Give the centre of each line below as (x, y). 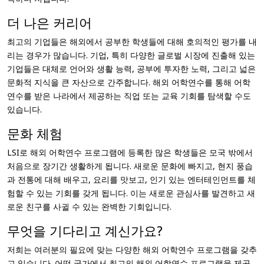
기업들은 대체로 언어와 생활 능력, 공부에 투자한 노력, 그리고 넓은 (131, 69)
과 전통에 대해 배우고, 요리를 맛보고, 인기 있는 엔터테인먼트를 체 (131, 179)
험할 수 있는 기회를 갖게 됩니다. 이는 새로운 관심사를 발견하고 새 (131, 193)
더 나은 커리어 (49, 22)
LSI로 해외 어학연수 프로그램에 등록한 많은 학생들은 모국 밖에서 (130, 152)
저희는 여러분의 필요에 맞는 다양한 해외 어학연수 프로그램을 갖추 (132, 250)
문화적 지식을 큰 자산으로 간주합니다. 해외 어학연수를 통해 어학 (129, 82)
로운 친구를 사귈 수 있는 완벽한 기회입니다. (89, 207)
